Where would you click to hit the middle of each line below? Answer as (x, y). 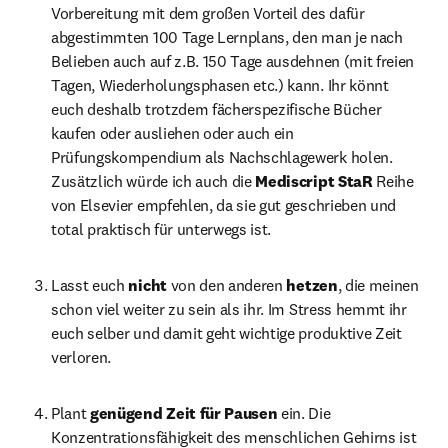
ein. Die (306, 413)
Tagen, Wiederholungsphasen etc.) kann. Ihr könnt (220, 85)
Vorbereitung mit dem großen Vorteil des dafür (208, 13)
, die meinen (378, 285)
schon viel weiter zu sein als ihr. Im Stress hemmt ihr (229, 309)
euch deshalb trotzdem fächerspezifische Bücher (216, 109)
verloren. (81, 357)
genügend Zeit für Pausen (186, 413)
